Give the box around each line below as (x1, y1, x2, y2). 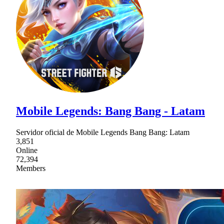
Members (16, 164, 45, 173)
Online (16, 146, 37, 155)
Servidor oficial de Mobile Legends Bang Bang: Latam (16, 128, 189, 137)
